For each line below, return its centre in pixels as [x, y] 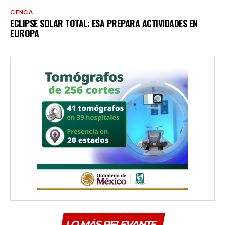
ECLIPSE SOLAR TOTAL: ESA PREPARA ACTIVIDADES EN [104, 23]
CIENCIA [21, 12]
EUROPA [24, 33]
